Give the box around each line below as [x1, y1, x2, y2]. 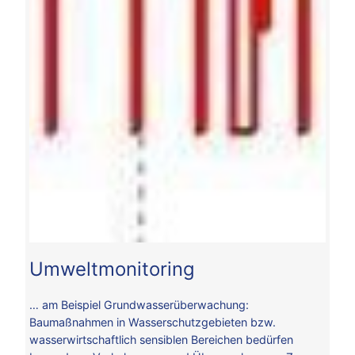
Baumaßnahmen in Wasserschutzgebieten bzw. [29, 315, 276, 329]
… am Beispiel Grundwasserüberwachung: [29, 297, 249, 311]
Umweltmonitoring [29, 257, 195, 281]
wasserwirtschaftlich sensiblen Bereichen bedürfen [29, 332, 293, 346]
